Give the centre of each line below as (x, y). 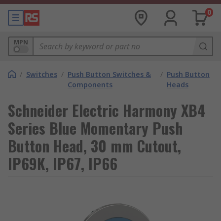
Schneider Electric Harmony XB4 (107, 110)
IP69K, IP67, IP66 (63, 164)
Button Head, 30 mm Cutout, (94, 146)
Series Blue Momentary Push (95, 128)
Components (90, 85)
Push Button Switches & (109, 74)
